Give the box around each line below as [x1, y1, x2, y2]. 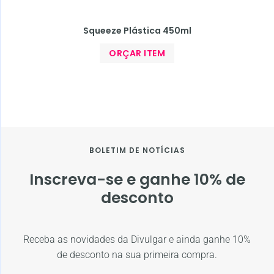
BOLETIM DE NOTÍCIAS [89, 144, 185, 155]
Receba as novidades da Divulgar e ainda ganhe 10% [23, 233, 251, 245]
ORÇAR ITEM [109, 46, 165, 59]
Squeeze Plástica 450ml [83, 24, 191, 37]
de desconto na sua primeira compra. [57, 248, 217, 261]
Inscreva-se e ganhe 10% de [29, 168, 245, 190]
